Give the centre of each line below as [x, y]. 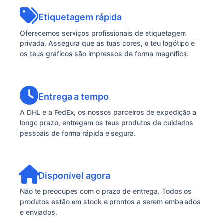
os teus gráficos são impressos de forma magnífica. [104, 54]
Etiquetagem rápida [80, 17]
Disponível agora [74, 176]
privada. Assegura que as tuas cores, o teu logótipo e [107, 43]
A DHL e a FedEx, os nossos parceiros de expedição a [108, 112]
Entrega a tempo [74, 96]
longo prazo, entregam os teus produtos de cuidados [107, 122]
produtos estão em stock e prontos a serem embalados [110, 202]
